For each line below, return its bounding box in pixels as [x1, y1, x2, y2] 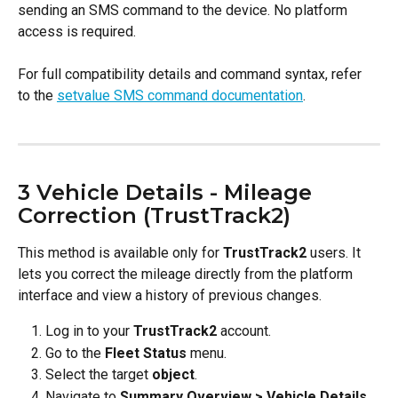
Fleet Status [105, 344, 187, 362]
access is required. [18, 22, 136, 40]
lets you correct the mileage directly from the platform [18, 266, 356, 283]
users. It [306, 244, 364, 262]
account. [217, 322, 271, 340]
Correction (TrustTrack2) [18, 203, 291, 229]
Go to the [45, 344, 105, 362]
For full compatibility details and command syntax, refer [18, 66, 365, 84]
